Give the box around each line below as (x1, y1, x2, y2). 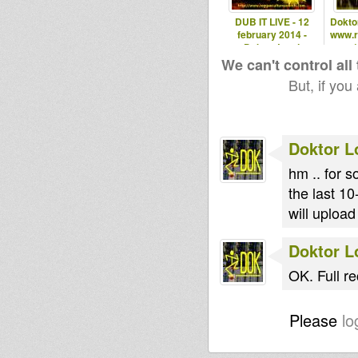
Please (289, 308, 342, 332)
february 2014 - (237, 27, 307, 42)
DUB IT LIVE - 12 (234, 14, 309, 29)
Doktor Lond (244, 40, 300, 54)
